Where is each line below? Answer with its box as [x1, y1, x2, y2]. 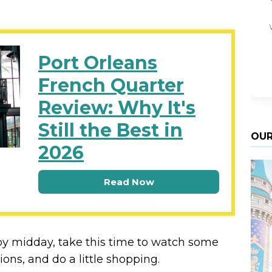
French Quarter [38, 73, 185, 97]
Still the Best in [38, 118, 183, 141]
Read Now [103, 175, 154, 188]
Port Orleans [38, 51, 158, 74]
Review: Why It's [38, 96, 196, 119]
